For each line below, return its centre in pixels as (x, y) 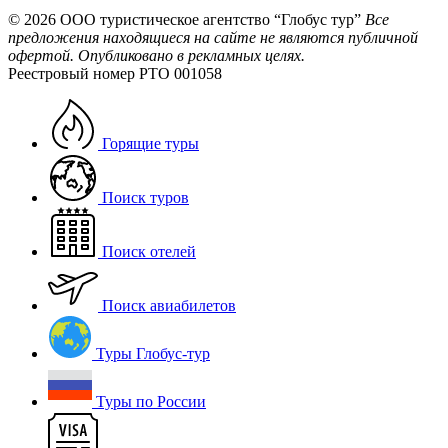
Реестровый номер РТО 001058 (115, 73)
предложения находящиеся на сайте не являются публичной (213, 37)
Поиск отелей (149, 251)
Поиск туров (145, 197)
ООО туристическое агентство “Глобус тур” (210, 19)
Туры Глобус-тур (153, 353)
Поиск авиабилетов (169, 305)
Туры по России (151, 401)
